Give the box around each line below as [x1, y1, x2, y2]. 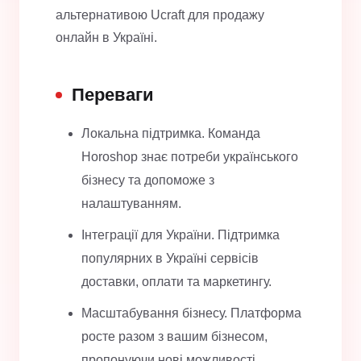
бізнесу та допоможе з [81, 173, 214, 188]
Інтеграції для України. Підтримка [81, 228, 280, 243]
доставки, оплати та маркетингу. [81, 275, 272, 289]
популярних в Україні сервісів [81, 251, 259, 266]
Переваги [72, 85, 154, 106]
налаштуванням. [81, 197, 181, 211]
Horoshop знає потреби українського [81, 150, 298, 164]
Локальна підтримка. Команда [81, 127, 260, 141]
